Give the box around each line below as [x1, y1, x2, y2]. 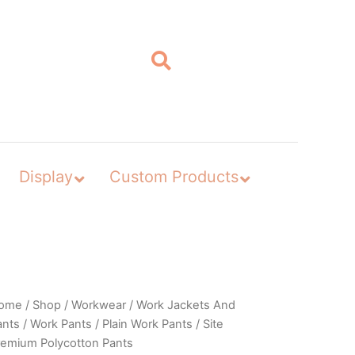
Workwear [71, 297, 126, 312]
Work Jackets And [136, 297, 235, 312]
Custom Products [109, 166, 239, 186]
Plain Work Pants [101, 316, 193, 331]
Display [18, 166, 73, 186]
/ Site [192, 316, 223, 331]
